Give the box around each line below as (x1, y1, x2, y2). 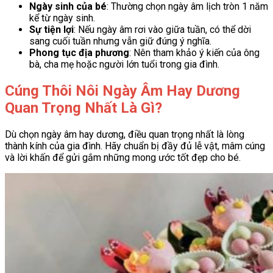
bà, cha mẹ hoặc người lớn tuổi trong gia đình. (29, 58, 219, 71)
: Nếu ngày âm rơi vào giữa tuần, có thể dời (74, 24, 251, 36)
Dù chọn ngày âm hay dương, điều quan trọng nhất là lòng (5, 129, 244, 141)
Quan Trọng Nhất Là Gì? (5, 99, 162, 117)
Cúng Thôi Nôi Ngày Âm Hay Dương (5, 82, 240, 100)
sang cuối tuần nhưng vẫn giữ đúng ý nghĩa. (29, 35, 211, 48)
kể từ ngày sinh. (29, 12, 95, 24)
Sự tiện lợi (29, 24, 74, 36)
